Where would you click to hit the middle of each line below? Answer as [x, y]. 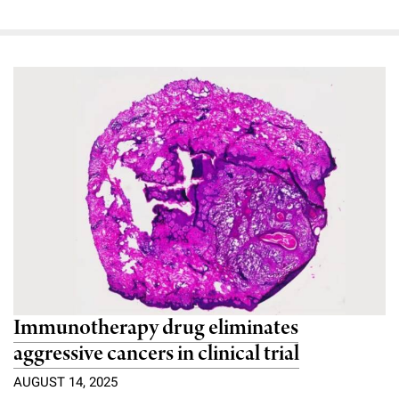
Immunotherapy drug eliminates [156, 329]
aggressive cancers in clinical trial [156, 354]
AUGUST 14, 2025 [65, 382]
